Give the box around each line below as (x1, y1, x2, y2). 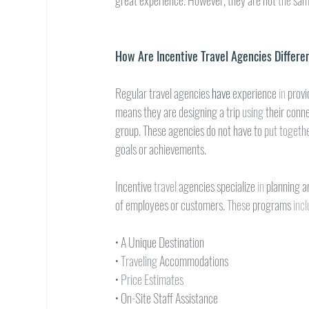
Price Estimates (121, 270, 184, 288)
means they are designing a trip (115, 103, 243, 121)
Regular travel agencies (115, 84, 212, 102)
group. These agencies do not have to (115, 121, 265, 139)
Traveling (121, 252, 160, 270)
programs (252, 196, 294, 214)
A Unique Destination (121, 233, 205, 251)
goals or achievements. (115, 140, 207, 158)
